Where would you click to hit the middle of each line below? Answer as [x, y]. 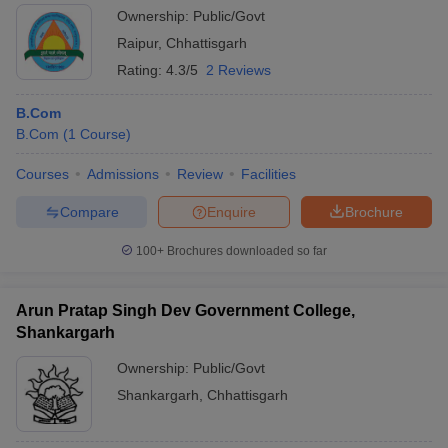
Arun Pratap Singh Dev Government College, [185, 310]
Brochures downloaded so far [245, 251]
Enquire [231, 211]
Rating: [141, 70]
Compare [89, 211]
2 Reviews [238, 70]
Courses [42, 174]
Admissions [123, 174]
